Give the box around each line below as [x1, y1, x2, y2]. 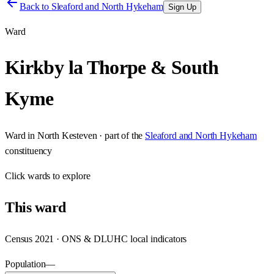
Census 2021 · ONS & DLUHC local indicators [5, 233, 187, 244]
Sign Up [168, 2, 196, 12]
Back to [20, 1, 51, 12]
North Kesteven [37, 130, 97, 141]
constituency [5, 145, 53, 156]
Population [5, 258, 46, 269]
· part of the [97, 130, 143, 141]
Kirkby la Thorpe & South [5, 56, 219, 79]
